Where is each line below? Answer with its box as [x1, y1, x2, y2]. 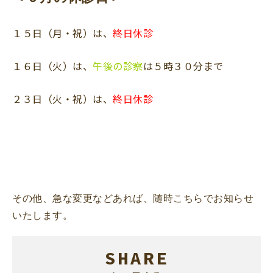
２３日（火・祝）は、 [12, 91, 113, 107]
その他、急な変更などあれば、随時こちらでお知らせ [12, 193, 253, 204]
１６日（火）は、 [12, 58, 93, 74]
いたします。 [12, 210, 73, 221]
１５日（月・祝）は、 [12, 26, 113, 41]
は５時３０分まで [143, 58, 224, 74]
